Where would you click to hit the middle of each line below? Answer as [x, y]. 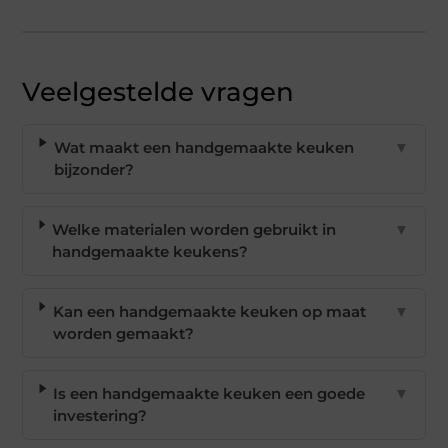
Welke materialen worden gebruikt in [194, 230]
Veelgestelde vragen [158, 92]
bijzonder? [93, 170]
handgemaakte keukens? [150, 252]
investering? [100, 416]
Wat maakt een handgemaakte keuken [203, 148]
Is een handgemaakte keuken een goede [209, 394]
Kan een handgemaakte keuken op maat [209, 312]
